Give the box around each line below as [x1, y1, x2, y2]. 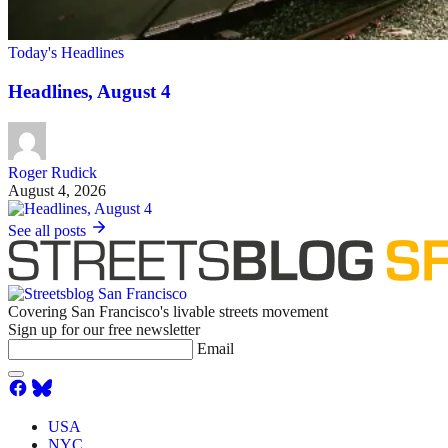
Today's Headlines [8, 44, 124, 62]
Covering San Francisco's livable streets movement [8, 302, 328, 320]
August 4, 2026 [8, 181, 106, 199]
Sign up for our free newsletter [8, 320, 200, 338]
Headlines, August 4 [8, 81, 171, 103]
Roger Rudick [8, 163, 97, 181]
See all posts [8, 221, 90, 239]
